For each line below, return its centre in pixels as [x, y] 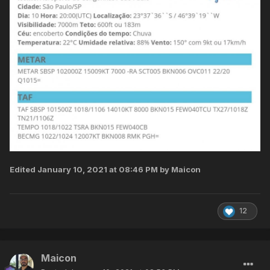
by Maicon [179, 170]
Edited [24, 170]
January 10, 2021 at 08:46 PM [98, 170]
